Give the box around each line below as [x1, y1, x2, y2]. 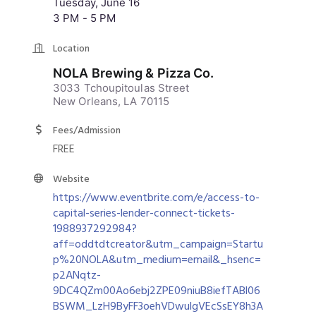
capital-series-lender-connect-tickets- [53, 203, 235, 222]
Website [53, 170, 90, 187]
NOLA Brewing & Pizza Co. [53, 65, 214, 80]
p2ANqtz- [53, 265, 101, 284]
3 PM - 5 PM [53, 11, 116, 25]
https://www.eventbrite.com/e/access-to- [53, 188, 260, 207]
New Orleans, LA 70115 [53, 94, 170, 108]
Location [53, 39, 90, 56]
